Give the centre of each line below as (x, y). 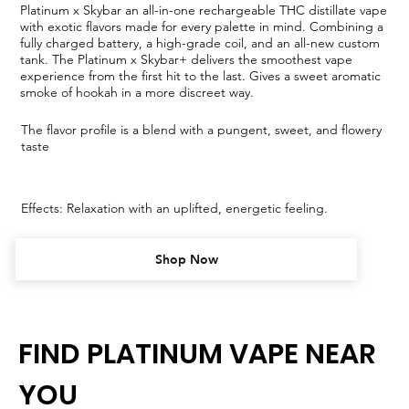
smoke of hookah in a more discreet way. (137, 92)
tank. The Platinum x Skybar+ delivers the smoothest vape (187, 59)
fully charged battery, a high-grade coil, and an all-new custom (200, 42)
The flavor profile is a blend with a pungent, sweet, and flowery (202, 130)
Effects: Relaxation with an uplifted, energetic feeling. (175, 208)
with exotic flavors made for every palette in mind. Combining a (202, 26)
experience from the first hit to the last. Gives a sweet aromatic (201, 75)
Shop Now (186, 259)
